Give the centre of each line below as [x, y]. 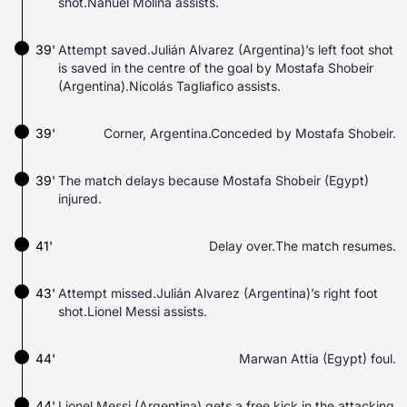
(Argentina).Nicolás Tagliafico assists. [169, 86]
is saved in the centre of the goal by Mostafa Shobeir [216, 68]
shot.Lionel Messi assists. [133, 311]
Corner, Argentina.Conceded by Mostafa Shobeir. [250, 133]
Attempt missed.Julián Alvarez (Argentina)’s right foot [218, 293]
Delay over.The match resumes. [303, 246]
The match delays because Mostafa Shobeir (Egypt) [213, 180]
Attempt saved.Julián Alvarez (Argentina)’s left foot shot [226, 50]
